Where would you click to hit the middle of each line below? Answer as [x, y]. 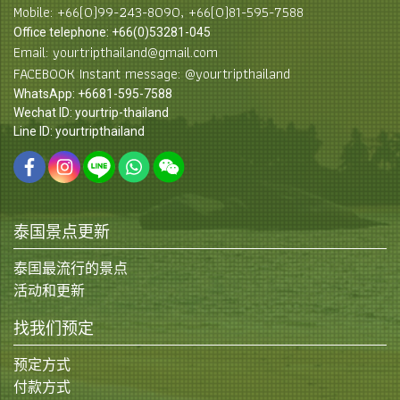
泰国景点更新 [62, 232]
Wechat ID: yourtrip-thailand [91, 112]
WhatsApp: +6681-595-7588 [93, 93]
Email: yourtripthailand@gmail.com [116, 52]
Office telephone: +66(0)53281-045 [112, 32]
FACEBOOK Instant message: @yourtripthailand [152, 73]
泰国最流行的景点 [71, 268]
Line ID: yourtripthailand [79, 131]
